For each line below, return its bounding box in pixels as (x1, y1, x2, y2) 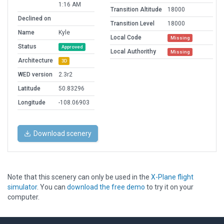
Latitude (18, 85, 40, 92)
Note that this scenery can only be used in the (7, 173, 151, 181)
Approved (61, 44, 83, 50)
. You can (37, 183, 67, 191)
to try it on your (145, 183, 193, 191)
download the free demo (67, 183, 145, 191)
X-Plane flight (151, 173, 193, 181)
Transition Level (110, 20, 154, 27)
